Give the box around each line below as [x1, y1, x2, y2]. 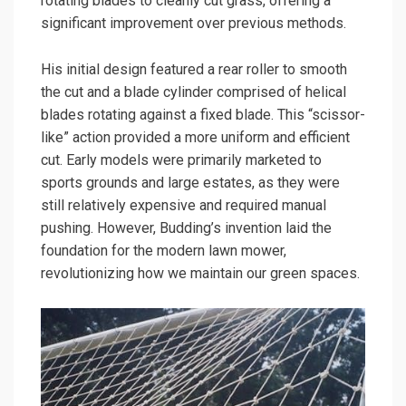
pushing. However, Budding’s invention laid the [41, 219, 332, 237]
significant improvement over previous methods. [41, 14, 346, 33]
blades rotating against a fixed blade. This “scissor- [41, 106, 365, 124]
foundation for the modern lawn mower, [41, 242, 286, 260]
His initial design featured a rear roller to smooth [41, 61, 347, 79]
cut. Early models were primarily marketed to [41, 151, 322, 169]
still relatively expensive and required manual [41, 197, 326, 215]
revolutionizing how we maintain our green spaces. [41, 265, 360, 283]
